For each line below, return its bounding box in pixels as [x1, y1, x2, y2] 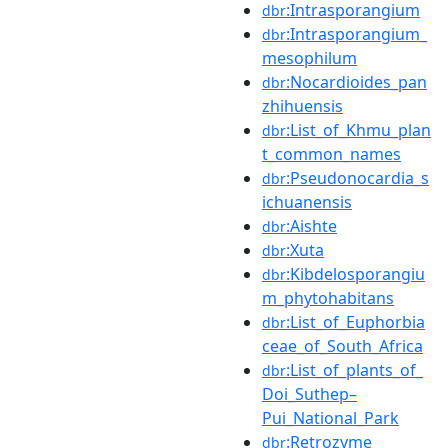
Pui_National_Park [262, 406, 399, 429]
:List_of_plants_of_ [286, 358, 423, 381]
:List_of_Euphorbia [286, 310, 425, 333]
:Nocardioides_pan [286, 70, 427, 93]
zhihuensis [262, 94, 343, 117]
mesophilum [262, 46, 357, 69]
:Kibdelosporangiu [286, 262, 425, 285]
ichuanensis [262, 190, 352, 213]
